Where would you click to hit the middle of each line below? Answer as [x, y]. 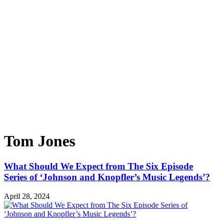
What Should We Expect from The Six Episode [98, 166]
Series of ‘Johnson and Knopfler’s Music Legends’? [107, 177]
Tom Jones [40, 141]
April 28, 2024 [27, 196]
